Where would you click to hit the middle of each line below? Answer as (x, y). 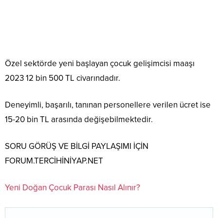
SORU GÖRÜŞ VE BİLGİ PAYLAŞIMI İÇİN (77, 146)
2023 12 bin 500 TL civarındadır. (63, 78)
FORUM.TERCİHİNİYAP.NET (54, 161)
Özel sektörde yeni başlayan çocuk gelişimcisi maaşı (100, 64)
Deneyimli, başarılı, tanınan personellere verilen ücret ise (108, 105)
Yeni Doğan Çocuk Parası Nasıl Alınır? (73, 188)
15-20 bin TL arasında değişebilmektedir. (79, 119)
